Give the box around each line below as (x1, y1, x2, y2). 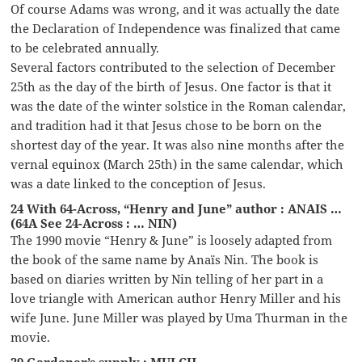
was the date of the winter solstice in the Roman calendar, (11, 98, 347, 115)
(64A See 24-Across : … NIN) (11, 215, 178, 232)
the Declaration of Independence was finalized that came (11, 20, 341, 37)
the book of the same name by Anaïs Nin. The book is (11, 251, 319, 268)
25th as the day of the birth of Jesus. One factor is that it (11, 78, 332, 95)
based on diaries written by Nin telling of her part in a (11, 271, 324, 288)
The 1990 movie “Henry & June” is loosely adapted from (11, 232, 333, 249)
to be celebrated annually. (11, 40, 160, 57)
